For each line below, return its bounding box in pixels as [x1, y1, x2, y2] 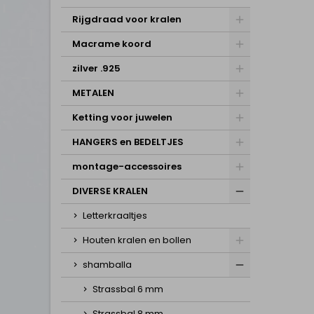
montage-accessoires [72, 160, 182, 173]
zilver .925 [72, 62, 121, 75]
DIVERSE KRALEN [72, 184, 148, 198]
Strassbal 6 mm [93, 282, 163, 296]
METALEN [72, 86, 114, 100]
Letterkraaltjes [83, 209, 147, 222]
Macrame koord [72, 37, 151, 50]
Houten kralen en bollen [83, 233, 191, 247]
